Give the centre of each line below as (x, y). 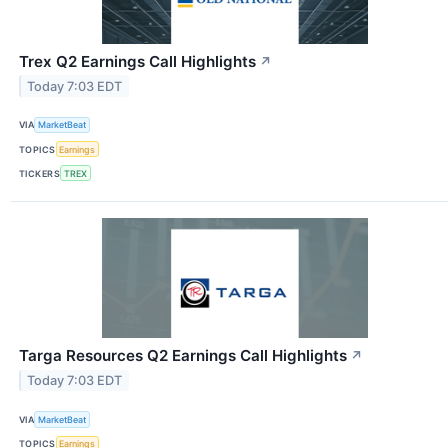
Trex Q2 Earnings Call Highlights (137, 61)
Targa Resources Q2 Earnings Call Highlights (183, 356)
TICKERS (40, 173)
